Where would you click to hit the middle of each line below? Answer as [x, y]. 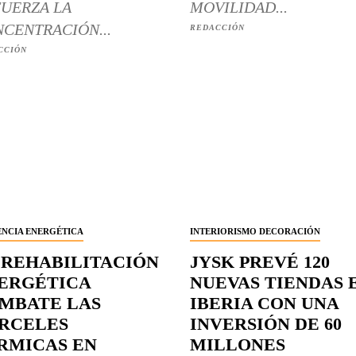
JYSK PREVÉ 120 [260, 261]
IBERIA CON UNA [265, 303]
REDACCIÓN [217, 28]
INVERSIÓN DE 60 [266, 323]
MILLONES [238, 344]
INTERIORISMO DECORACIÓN [255, 231]
